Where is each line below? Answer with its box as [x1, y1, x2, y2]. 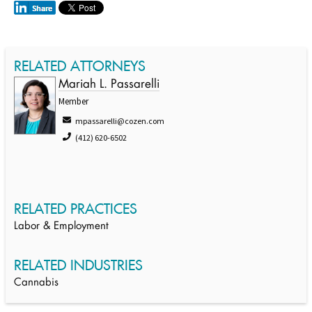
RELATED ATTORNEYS [14, 57, 146, 75]
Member [58, 95, 88, 107]
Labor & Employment [14, 221, 109, 232]
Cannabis [14, 278, 58, 288]
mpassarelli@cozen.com [75, 116, 164, 126]
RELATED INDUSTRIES [14, 256, 143, 274]
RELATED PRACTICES [14, 200, 137, 217]
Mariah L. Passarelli [58, 79, 159, 91]
